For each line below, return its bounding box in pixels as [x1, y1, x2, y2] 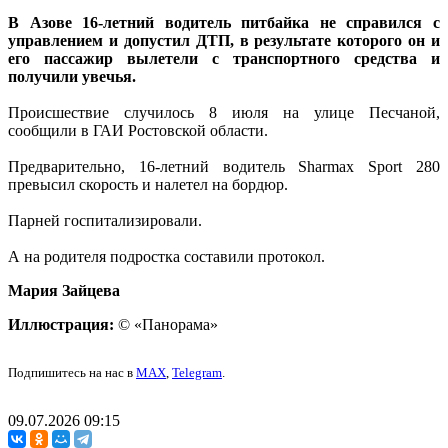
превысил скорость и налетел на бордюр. [8, 176, 292, 194]
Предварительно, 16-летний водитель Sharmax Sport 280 [8, 158, 440, 176]
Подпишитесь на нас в [8, 365, 136, 381]
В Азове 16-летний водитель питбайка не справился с [8, 14, 440, 32]
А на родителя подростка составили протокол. [8, 248, 325, 266]
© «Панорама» [114, 316, 218, 334]
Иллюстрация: [8, 316, 114, 334]
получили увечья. [8, 68, 136, 86]
